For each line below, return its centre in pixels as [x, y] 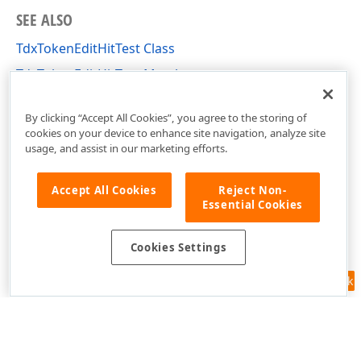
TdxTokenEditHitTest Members [109, 74]
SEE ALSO [44, 20]
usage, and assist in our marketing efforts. [126, 148]
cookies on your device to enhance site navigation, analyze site [175, 133]
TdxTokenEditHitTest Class [95, 48]
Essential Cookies [253, 204]
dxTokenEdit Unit [68, 100]
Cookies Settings [178, 248]
